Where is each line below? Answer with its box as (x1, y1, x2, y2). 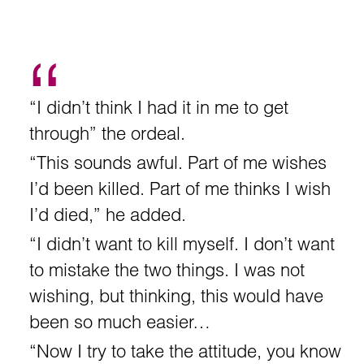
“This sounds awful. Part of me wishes (29, 151, 327, 174)
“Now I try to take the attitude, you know (29, 340, 341, 362)
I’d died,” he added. (29, 203, 186, 226)
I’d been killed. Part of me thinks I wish (29, 177, 331, 200)
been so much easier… (29, 310, 210, 333)
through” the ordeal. (29, 122, 185, 145)
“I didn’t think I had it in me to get (29, 96, 288, 119)
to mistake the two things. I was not (29, 258, 305, 281)
